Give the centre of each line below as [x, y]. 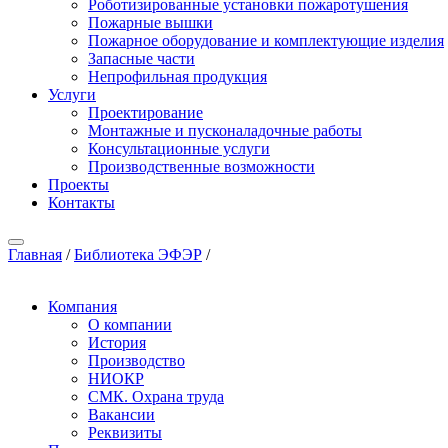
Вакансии [121, 414]
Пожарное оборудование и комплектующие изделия [266, 40]
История [117, 342]
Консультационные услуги [179, 148]
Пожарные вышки [150, 22]
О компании [130, 324]
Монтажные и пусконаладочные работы [225, 130]
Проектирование [145, 112]
